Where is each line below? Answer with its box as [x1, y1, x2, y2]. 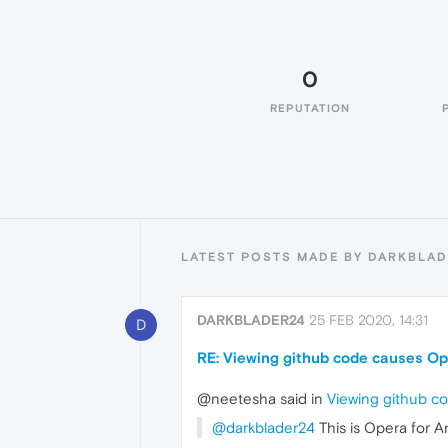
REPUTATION [270, 102, 350, 114]
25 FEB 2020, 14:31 [309, 312, 428, 328]
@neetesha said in [197, 390, 327, 407]
